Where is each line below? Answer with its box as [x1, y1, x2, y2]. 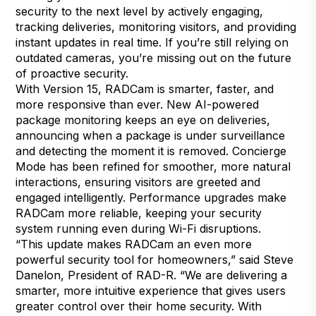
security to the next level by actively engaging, [16, 4, 264, 18]
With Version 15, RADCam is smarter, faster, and [16, 81, 274, 96]
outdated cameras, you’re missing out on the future [16, 50, 292, 65]
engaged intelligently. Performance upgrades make [16, 190, 287, 205]
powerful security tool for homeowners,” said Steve [16, 252, 294, 267]
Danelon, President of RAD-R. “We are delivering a [16, 267, 288, 282]
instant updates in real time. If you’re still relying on [16, 35, 289, 49]
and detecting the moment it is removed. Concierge [16, 143, 287, 158]
